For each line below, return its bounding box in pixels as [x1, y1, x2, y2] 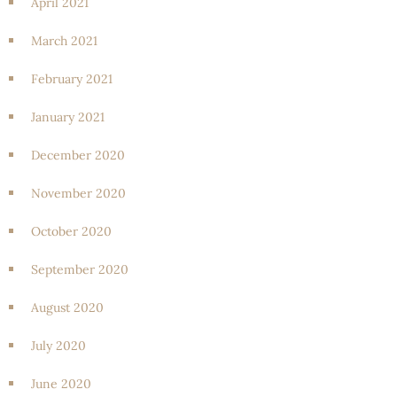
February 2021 [31, 70, 113, 87]
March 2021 [31, 32, 97, 49]
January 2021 [31, 108, 105, 125]
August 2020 [31, 299, 104, 315]
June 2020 [31, 375, 91, 392]
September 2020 [31, 261, 128, 277]
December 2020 [31, 146, 125, 163]
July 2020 [31, 337, 86, 354]
